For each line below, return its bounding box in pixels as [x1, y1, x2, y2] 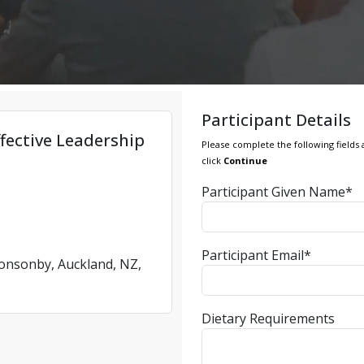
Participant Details [201, 108, 351, 131]
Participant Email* [201, 245, 311, 264]
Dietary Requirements [201, 309, 335, 327]
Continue [223, 154, 267, 167]
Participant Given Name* [201, 182, 353, 201]
